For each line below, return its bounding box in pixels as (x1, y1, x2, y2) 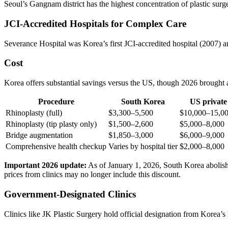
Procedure (38, 97, 74, 106)
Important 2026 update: (4, 161, 87, 170)
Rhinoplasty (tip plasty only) (6, 120, 97, 129)
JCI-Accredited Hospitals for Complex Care (4, 18, 186, 29)
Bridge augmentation (6, 131, 73, 140)
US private (190, 97, 227, 106)
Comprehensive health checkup (6, 142, 106, 151)
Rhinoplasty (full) (6, 108, 62, 118)
